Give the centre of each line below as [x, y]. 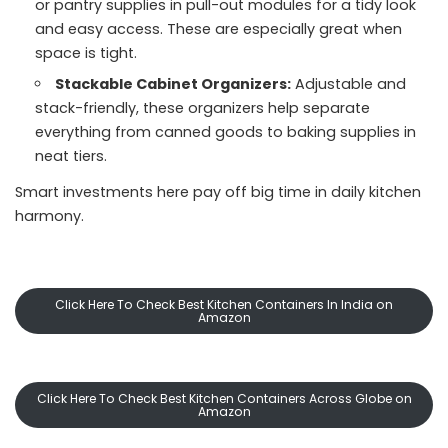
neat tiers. [71, 156]
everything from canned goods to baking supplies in [225, 132]
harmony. [49, 216]
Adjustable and [349, 84]
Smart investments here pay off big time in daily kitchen [218, 192]
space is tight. [86, 53]
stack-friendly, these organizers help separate [202, 108]
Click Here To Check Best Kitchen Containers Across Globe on [224, 398]
